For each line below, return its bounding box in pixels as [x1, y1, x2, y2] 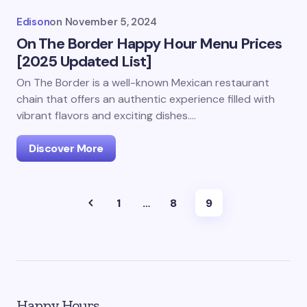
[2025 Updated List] [16, 51, 152, 71]
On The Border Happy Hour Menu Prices [16, 34, 282, 53]
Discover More [29, 141, 103, 156]
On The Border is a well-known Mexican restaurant [16, 75, 269, 90]
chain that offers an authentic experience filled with [16, 92, 275, 106]
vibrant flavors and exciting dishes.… [16, 108, 196, 123]
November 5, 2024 [64, 15, 157, 29]
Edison [16, 15, 50, 29]
